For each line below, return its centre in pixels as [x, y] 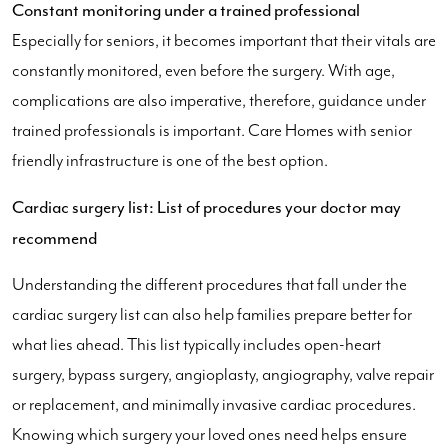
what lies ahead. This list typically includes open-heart [196, 344]
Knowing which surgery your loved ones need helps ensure [209, 434]
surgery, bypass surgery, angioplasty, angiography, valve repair [223, 374]
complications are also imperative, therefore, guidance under [219, 100]
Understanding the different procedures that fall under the [209, 284]
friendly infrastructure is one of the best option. [170, 160]
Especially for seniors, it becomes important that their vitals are [224, 40]
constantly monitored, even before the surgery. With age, [203, 70]
